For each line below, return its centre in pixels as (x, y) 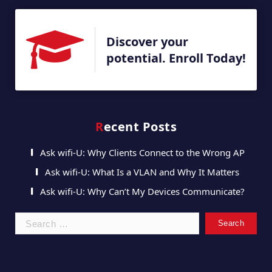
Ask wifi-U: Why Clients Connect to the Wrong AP (142, 153)
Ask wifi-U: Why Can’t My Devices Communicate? (142, 192)
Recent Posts (140, 127)
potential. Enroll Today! (176, 58)
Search (121, 219)
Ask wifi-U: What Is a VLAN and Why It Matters (142, 172)
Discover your (147, 41)
